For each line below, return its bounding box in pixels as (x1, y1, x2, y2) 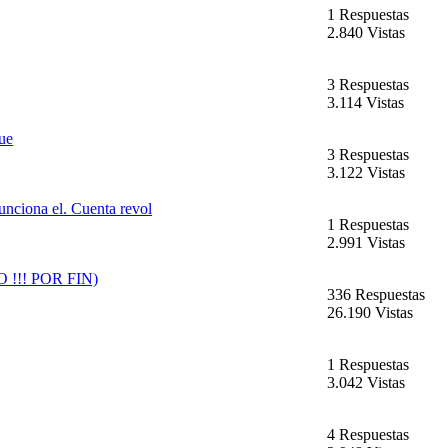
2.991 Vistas (327, 234, 405, 252)
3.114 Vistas (327, 94, 404, 112)
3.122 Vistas (327, 164, 405, 182)
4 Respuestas (327, 426, 409, 444)
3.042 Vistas (327, 374, 405, 392)
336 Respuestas (327, 286, 425, 304)
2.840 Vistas (327, 24, 405, 42)
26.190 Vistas (327, 304, 413, 322)
